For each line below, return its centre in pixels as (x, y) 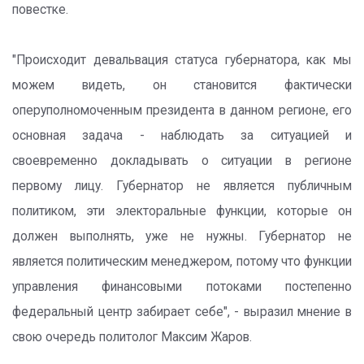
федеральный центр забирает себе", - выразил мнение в (182, 312)
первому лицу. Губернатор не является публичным (182, 186)
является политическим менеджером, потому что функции (182, 262)
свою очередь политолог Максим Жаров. (132, 337)
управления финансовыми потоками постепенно (182, 287)
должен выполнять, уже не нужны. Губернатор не (182, 236)
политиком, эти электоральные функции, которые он (182, 211)
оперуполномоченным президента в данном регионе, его (182, 110)
